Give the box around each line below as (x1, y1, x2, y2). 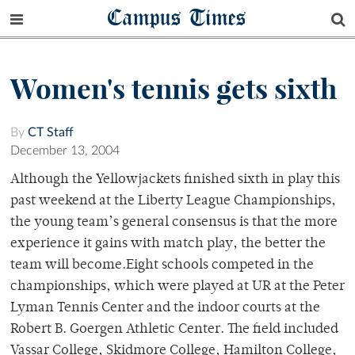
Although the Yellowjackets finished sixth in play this (10, 173, 340, 188)
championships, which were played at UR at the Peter (10, 280, 345, 295)
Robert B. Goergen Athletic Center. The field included (10, 323, 338, 338)
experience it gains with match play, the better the (10, 237, 326, 252)
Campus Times (108, 2, 247, 32)
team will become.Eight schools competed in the (10, 258, 314, 273)
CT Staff (28, 126, 74, 139)
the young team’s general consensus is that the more (10, 216, 338, 231)
